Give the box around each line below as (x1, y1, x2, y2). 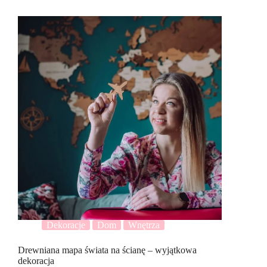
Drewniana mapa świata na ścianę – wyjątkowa (18, 245, 197, 256)
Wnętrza (128, 220, 160, 231)
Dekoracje (46, 220, 85, 231)
